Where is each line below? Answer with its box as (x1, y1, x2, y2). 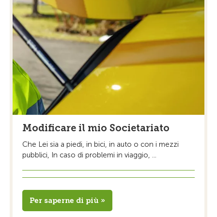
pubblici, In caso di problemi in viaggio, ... (22, 150, 156, 159)
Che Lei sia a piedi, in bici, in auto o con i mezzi (22, 139, 179, 149)
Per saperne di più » (30, 196, 105, 205)
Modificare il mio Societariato (22, 122, 170, 134)
